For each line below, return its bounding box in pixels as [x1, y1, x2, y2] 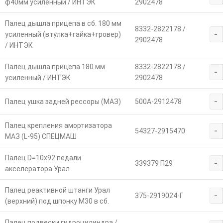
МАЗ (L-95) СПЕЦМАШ [4, 132, 77, 140]
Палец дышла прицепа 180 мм [4, 62, 105, 71]
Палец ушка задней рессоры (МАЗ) [4, 97, 121, 106]
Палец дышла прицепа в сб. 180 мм [4, 19, 121, 27]
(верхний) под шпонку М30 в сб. [4, 197, 109, 205]
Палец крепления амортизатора [4, 121, 112, 129]
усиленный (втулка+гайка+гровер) [4, 30, 121, 38]
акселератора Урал [4, 164, 70, 173]
